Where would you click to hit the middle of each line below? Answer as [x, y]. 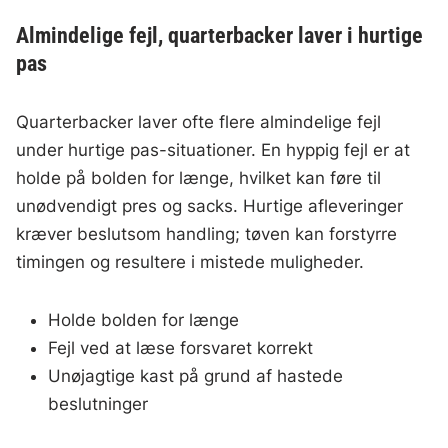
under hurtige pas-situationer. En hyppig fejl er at [213, 150]
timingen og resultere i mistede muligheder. [190, 262]
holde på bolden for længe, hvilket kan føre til [199, 178]
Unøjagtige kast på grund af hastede [196, 376]
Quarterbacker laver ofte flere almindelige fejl [199, 122]
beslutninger [98, 404]
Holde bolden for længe [144, 320]
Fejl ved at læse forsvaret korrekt [181, 348]
